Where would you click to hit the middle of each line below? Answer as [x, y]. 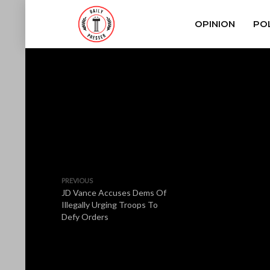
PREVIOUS [77, 181]
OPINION [215, 24]
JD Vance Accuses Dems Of [114, 193]
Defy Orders [85, 217]
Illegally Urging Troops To [110, 205]
